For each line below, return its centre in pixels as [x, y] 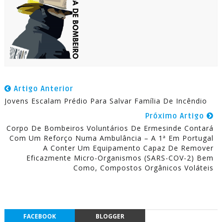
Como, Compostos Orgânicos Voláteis [144, 168]
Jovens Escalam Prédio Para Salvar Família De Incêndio [106, 101]
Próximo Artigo [176, 116]
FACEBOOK [39, 216]
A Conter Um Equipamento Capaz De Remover [129, 148]
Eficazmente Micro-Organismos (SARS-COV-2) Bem [120, 158]
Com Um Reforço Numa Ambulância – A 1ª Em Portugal [112, 138]
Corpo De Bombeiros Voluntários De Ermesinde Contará [110, 128]
